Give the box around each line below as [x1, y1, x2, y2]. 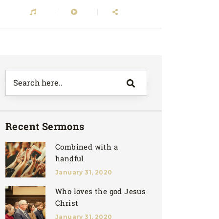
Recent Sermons [5, 120, 85, 132]
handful [55, 153, 84, 163]
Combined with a [55, 142, 118, 152]
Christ [55, 198, 79, 208]
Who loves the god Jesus [55, 186, 146, 196]
